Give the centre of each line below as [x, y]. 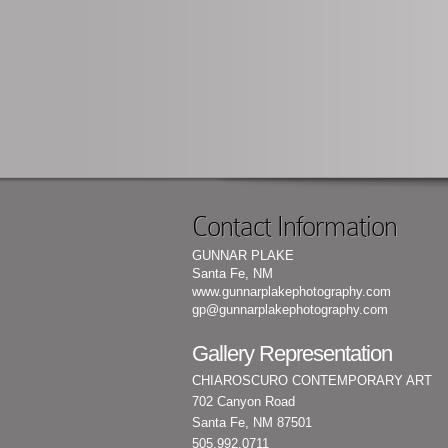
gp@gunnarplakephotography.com [290, 309]
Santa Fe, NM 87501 [252, 422]
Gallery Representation [292, 353]
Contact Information [294, 226]
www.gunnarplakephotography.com [291, 291]
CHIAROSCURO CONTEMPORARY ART [312, 380]
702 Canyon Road [243, 401]
